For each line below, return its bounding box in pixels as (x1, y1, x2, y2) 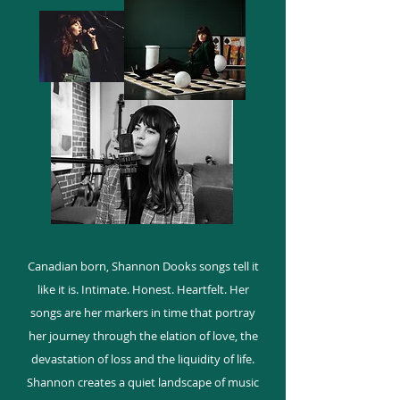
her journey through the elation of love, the (28, 328, 258, 344)
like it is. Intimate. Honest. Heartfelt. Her (37, 281, 249, 297)
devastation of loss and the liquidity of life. (31, 351, 254, 367)
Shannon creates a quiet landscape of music (27, 374, 259, 390)
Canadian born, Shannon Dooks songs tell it (27, 258, 259, 274)
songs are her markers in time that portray (30, 304, 255, 321)
